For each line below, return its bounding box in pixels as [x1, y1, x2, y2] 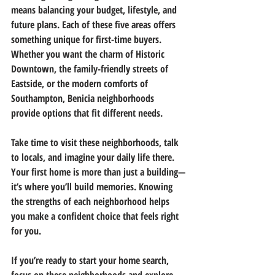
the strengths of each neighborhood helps [11, 194, 172, 208]
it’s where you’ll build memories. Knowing [11, 179, 175, 193]
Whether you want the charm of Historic [11, 47, 167, 61]
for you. [11, 223, 41, 238]
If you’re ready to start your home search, [11, 253, 171, 267]
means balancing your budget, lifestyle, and [11, 2, 179, 17]
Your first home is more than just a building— [11, 165, 185, 179]
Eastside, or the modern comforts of [11, 76, 150, 90]
